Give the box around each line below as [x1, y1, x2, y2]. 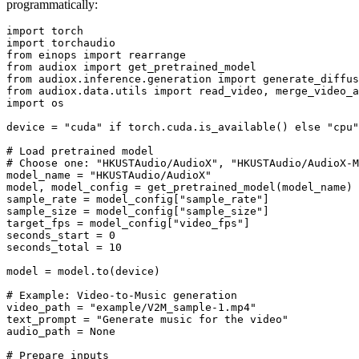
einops [32, 48, 83, 61]
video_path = [6, 301, 90, 313]
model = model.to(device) [6, 264, 160, 277]
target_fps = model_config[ [6, 216, 173, 229]
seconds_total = [6, 240, 109, 253]
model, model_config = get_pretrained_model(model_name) [6, 180, 353, 193]
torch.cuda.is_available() [122, 120, 295, 133]
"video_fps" [173, 216, 244, 229]
